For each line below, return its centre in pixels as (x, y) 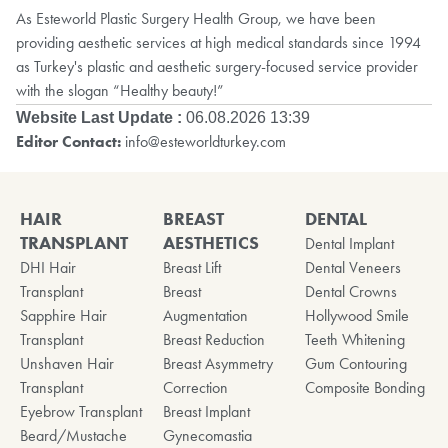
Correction (195, 387)
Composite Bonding (365, 387)
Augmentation (205, 315)
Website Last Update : (99, 117)
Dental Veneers (353, 267)
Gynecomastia (207, 435)
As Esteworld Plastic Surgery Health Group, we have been (196, 18)
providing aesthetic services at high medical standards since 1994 (218, 42)
